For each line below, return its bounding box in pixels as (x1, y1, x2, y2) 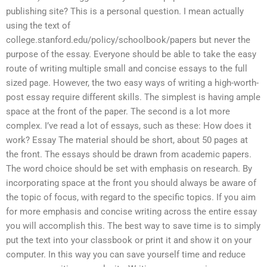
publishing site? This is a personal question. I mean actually (6, 5, 244, 17)
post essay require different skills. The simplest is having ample (6, 91, 260, 103)
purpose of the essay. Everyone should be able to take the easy (6, 48, 256, 60)
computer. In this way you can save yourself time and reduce (6, 249, 246, 260)
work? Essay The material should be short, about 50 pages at (6, 134, 248, 145)
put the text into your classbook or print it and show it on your (6, 234, 252, 246)
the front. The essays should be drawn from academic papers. (6, 148, 252, 160)
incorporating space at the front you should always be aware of (6, 177, 256, 188)
